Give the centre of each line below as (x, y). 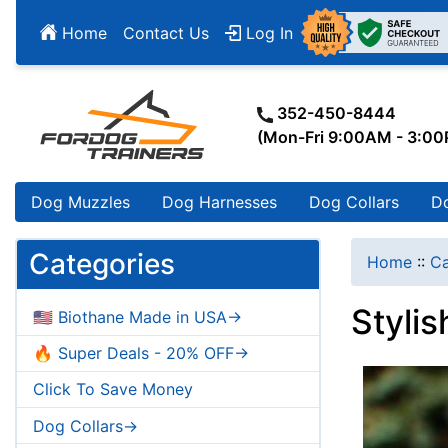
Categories (102, 264)
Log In (267, 32)
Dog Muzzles (80, 202)
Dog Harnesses (219, 202)
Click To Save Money (113, 389)
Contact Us (166, 32)
